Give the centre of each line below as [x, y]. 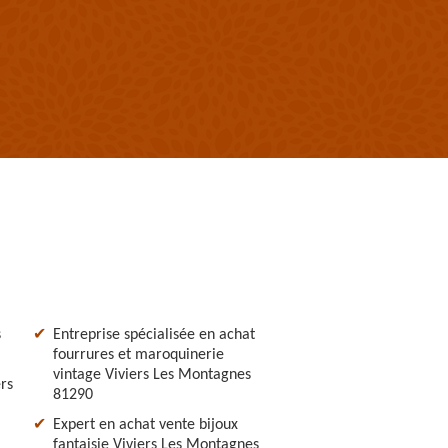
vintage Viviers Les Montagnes [152, 374]
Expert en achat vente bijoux [145, 424]
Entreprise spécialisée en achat [154, 334]
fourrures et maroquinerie [138, 354]
